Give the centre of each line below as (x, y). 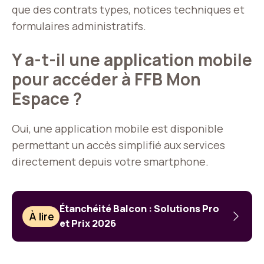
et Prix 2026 (88, 224)
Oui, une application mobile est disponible (118, 129)
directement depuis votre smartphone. (110, 162)
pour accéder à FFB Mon (106, 79)
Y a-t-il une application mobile (132, 60)
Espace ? (47, 99)
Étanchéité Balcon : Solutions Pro (140, 209)
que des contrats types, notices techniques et (128, 10)
